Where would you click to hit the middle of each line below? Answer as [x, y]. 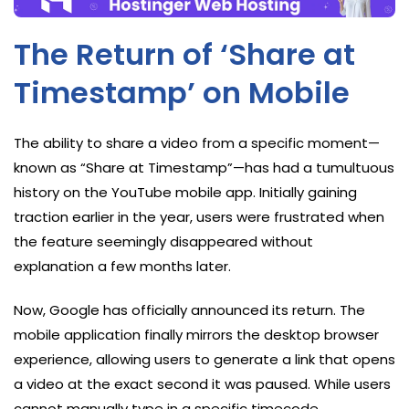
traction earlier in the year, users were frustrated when [199, 216]
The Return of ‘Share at [184, 54]
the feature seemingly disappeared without [163, 241]
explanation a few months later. [122, 266]
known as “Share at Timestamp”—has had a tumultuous [204, 167]
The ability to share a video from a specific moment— [197, 142]
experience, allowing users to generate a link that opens [204, 359]
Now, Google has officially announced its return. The [189, 309]
